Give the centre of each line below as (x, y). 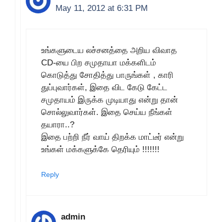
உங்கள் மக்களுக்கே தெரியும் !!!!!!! (100, 149)
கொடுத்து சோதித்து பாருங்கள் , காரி (107, 75)
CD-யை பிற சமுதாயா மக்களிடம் (99, 62)
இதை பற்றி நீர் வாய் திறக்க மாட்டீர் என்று (112, 137)
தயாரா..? (58, 124)
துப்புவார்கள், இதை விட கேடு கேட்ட (104, 87)
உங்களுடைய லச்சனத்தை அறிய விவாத (109, 50)
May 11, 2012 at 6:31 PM (102, 8)
